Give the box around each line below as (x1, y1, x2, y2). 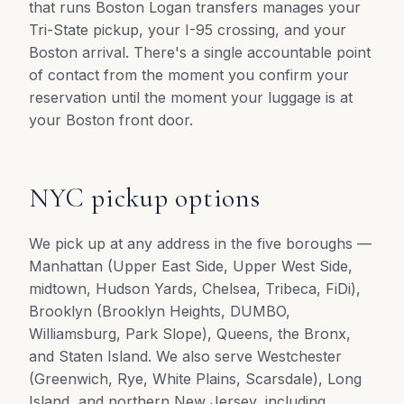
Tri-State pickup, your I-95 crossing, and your (29, 21, 346, 39)
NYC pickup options (29, 181, 261, 215)
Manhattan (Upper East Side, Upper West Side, (29, 257, 353, 275)
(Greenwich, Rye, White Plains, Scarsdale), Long (29, 370, 362, 388)
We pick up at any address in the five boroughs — (29, 234, 372, 252)
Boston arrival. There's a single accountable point (29, 43, 371, 61)
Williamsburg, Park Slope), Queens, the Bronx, (29, 325, 351, 343)
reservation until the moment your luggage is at (29, 88, 353, 106)
